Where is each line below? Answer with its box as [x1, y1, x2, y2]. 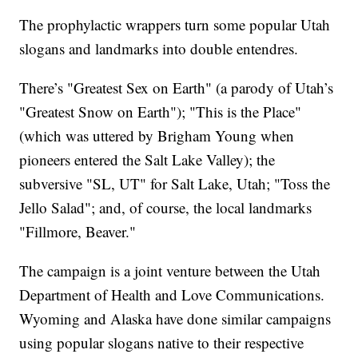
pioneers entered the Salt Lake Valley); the [19, 149, 276, 170]
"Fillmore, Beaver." [19, 221, 137, 242]
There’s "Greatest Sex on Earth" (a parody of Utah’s [19, 78, 334, 98]
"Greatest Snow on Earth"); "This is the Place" [19, 101, 302, 122]
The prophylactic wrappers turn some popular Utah [19, 14, 331, 35]
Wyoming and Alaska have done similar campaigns [19, 308, 332, 329]
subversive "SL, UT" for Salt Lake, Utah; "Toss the [19, 173, 331, 194]
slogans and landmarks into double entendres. [19, 38, 299, 59]
